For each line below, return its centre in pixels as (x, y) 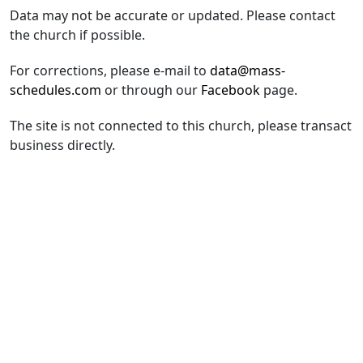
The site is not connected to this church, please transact (181, 126)
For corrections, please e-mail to (110, 70)
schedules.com (56, 90)
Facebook (231, 90)
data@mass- (248, 70)
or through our (151, 90)
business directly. (62, 145)
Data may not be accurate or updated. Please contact (173, 15)
